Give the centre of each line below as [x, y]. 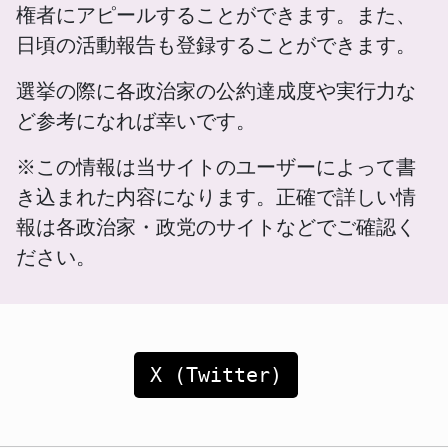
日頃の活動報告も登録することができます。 [216, 44]
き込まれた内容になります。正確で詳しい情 [216, 196]
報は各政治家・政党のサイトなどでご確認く [216, 226]
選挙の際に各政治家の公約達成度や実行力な [216, 90]
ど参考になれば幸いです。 [136, 120]
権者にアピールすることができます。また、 [216, 14]
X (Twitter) [216, 374]
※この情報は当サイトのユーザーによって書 [216, 166]
